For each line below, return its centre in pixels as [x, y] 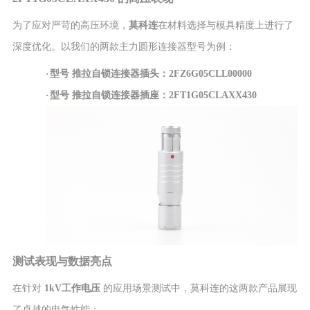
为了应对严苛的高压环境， [70, 25]
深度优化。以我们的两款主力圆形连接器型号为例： [124, 47]
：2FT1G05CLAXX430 [208, 95]
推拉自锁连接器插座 [115, 95]
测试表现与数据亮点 [62, 261]
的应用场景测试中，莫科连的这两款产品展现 [198, 288]
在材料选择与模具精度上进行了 [225, 25]
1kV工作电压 [72, 288]
